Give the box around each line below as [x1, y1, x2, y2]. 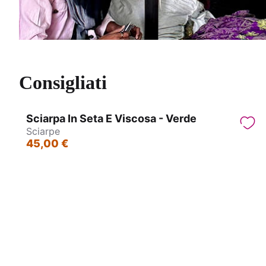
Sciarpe [26, 125, 60, 138]
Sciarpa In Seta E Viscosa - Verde [26, 112, 197, 125]
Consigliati [19, 72, 107, 94]
